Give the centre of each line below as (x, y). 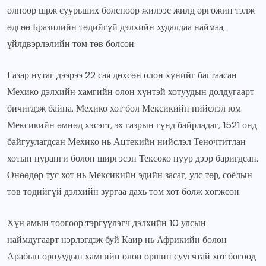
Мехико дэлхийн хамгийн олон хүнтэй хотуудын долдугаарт (131, 92)
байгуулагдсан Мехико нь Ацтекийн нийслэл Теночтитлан (126, 142)
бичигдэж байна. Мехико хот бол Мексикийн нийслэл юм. (125, 109)
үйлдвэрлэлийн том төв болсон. (73, 44)
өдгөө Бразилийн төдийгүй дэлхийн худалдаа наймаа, (116, 27)
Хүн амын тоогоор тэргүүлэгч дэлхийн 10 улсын (107, 223)
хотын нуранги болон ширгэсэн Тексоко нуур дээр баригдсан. (133, 159)
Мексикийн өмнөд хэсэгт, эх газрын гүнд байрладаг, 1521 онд (132, 125)
